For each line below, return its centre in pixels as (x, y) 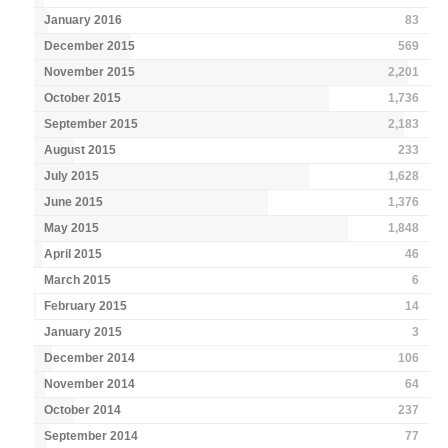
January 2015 (83, 332)
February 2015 (86, 306)
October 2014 (83, 410)
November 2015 (90, 72)
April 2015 (73, 254)
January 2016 (83, 20)
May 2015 (72, 228)
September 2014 (91, 436)
